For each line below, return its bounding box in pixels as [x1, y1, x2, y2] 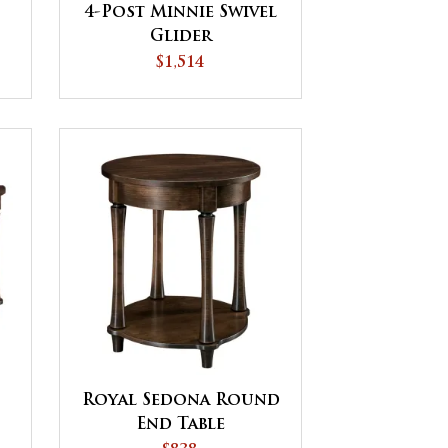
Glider [149, 29, 212, 46]
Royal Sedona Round [81, 392, 280, 409]
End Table [136, 416, 226, 433]
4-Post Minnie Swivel [84, 5, 278, 22]
